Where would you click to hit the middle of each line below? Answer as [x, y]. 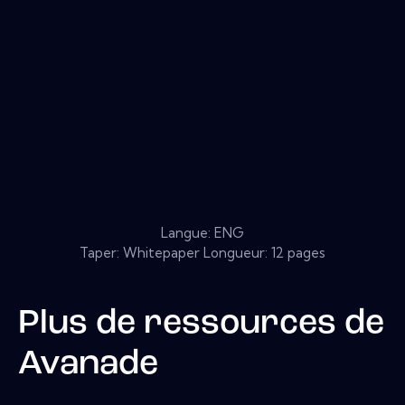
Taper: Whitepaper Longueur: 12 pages [202, 252]
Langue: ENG [202, 232]
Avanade [88, 364]
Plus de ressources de [201, 324]
